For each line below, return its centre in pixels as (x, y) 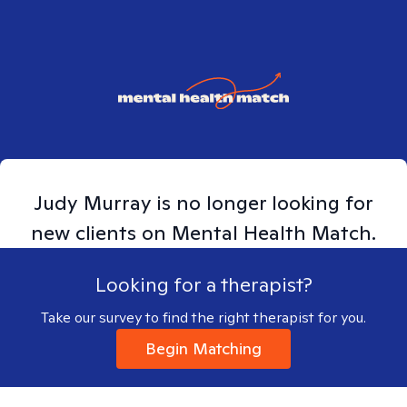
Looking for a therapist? (203, 284)
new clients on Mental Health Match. (203, 233)
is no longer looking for (263, 203)
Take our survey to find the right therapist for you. (203, 318)
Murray (118, 203)
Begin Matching (203, 348)
